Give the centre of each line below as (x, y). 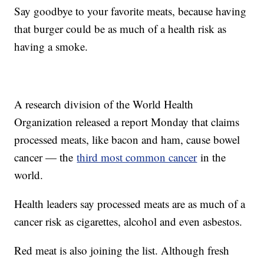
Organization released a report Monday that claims (127, 122)
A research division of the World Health (104, 104)
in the (212, 157)
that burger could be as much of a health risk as (121, 29)
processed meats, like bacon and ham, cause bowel (127, 140)
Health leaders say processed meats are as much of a (130, 204)
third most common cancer (137, 157)
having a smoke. (51, 47)
